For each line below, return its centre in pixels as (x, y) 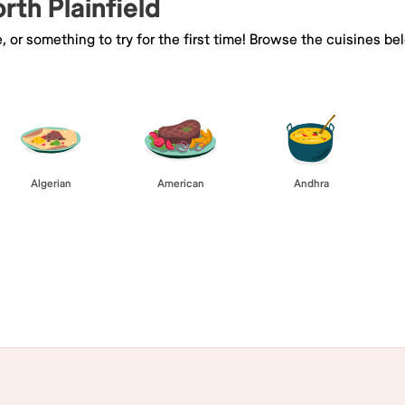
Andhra (311, 184)
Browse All (202, 256)
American (181, 184)
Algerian (51, 184)
